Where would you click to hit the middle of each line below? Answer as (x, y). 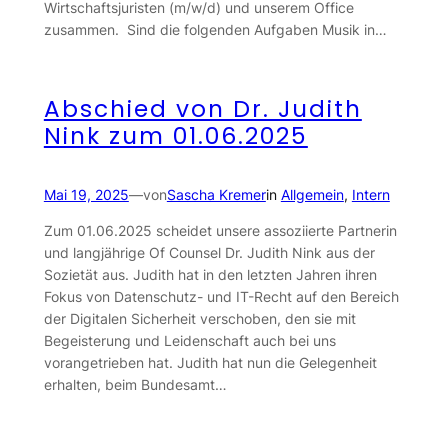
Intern (370, 194)
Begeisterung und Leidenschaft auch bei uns (189, 341)
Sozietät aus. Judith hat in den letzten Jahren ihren (210, 275)
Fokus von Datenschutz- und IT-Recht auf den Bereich (221, 297)
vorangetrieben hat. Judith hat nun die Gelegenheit (210, 363)
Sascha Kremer (216, 194)
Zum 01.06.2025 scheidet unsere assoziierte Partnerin (220, 231)
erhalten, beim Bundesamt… (135, 385)
